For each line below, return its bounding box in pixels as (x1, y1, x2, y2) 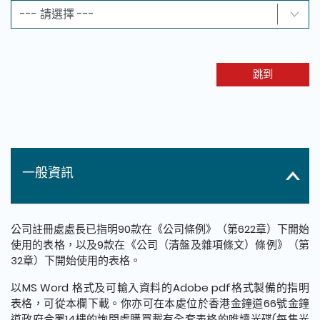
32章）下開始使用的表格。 (11, 252, 141, 268)
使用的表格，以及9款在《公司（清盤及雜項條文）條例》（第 (11, 236, 309, 252)
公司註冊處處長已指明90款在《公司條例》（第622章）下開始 (11, 221, 309, 236)
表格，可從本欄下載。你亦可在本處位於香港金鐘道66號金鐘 (11, 295, 309, 311)
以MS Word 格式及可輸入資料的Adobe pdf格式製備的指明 (11, 279, 309, 295)
